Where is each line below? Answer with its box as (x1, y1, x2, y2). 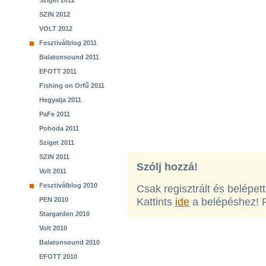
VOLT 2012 (39, 25, 72, 32)
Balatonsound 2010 (39, 239, 100, 246)
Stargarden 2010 (39, 210, 90, 217)
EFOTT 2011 (39, 68, 77, 75)
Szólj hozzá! (137, 161, 198, 173)
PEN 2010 (39, 196, 68, 203)
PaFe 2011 (39, 110, 70, 118)
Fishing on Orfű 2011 (39, 82, 104, 89)
